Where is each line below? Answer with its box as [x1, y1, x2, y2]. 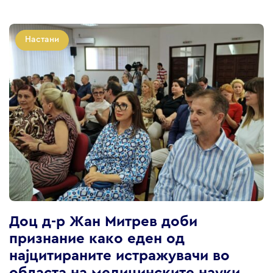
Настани [25, 35, 59, 44]
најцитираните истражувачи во [9, 249, 230, 264]
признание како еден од [9, 232, 185, 247]
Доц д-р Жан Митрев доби [9, 214, 197, 230]
